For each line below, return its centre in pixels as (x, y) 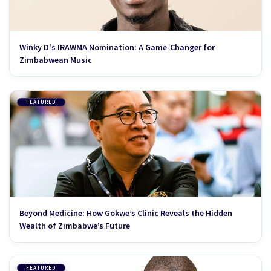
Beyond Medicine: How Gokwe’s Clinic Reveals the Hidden (126, 213)
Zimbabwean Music (56, 60)
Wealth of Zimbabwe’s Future (75, 226)
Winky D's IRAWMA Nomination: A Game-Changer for (117, 47)
